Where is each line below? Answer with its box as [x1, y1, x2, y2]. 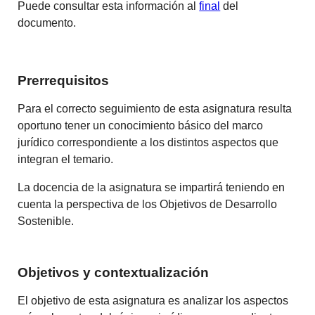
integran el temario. [18, 153, 114, 165]
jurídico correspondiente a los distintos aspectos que [18, 136, 279, 148]
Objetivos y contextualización [18, 265, 210, 281]
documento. [18, 16, 77, 29]
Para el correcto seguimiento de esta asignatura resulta [18, 102, 292, 115]
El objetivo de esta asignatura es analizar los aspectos [18, 295, 289, 307]
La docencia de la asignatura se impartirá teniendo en [18, 181, 285, 193]
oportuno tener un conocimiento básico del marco [18, 119, 264, 131]
